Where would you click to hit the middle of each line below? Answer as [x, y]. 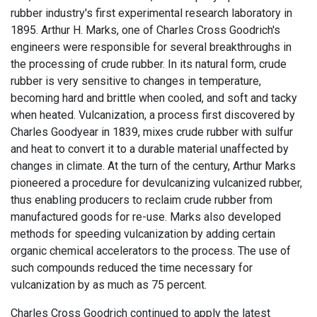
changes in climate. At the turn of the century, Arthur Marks [153, 166]
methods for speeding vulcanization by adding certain [143, 234]
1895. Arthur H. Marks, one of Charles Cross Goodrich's [145, 30]
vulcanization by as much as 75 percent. [109, 285]
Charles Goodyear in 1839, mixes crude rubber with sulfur [152, 132]
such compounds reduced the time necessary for [132, 268]
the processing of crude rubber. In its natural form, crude [149, 64]
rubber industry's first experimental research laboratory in [151, 13]
